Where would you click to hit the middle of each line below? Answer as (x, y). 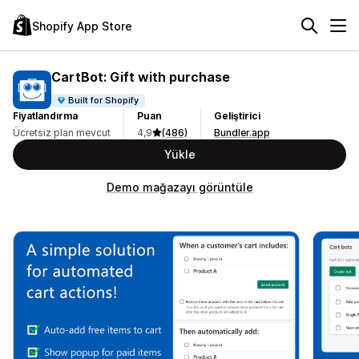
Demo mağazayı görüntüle (179, 187)
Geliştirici (237, 116)
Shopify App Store (82, 26)
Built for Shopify (104, 100)
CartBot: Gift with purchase (141, 77)
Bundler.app (242, 133)
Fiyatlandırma (45, 116)
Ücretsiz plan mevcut (62, 133)
